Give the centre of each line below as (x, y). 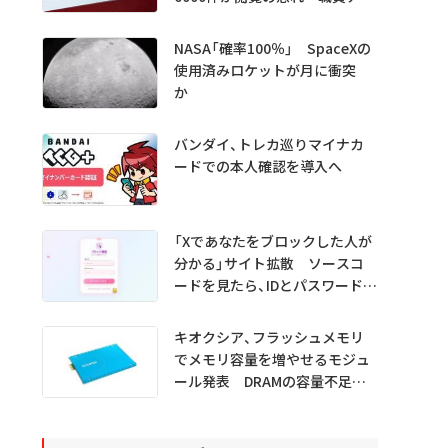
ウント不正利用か (229, 17)
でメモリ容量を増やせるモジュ (271, 358)
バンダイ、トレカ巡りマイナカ (268, 143)
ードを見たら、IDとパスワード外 (275, 284)
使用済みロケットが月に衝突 (264, 69)
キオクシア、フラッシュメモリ (268, 336)
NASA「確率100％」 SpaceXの (272, 47)
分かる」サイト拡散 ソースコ (268, 262)
